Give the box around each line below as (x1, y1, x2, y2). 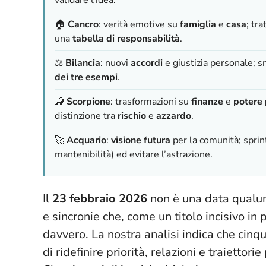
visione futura (111, 133, 170, 147)
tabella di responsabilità (72, 31, 180, 45)
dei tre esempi (55, 70, 118, 84)
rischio (118, 109, 146, 122)
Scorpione (66, 94, 110, 108)
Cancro (68, 17, 99, 31)
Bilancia (65, 56, 100, 69)
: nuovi (100, 56, 131, 69)
